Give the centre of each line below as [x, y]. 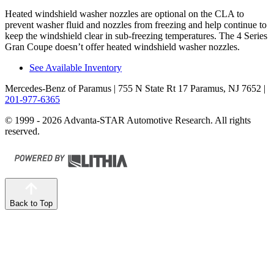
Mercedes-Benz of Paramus [58, 89]
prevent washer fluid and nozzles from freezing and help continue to [136, 25]
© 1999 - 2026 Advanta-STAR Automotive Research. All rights [128, 120]
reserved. [22, 131]
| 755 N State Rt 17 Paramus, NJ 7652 [186, 89]
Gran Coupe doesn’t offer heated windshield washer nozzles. [122, 47]
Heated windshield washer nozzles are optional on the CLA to [124, 14]
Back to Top [31, 204]
